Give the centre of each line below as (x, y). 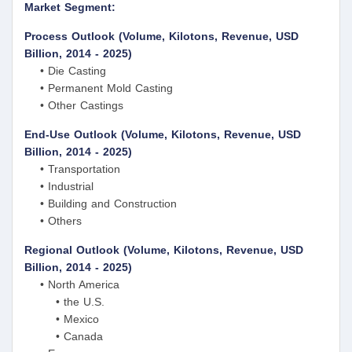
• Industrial (59, 187)
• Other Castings (74, 106)
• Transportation (72, 169)
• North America (72, 285)
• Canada (64, 337)
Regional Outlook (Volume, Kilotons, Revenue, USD (164, 250)
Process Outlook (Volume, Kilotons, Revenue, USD (161, 37)
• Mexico (62, 319)
